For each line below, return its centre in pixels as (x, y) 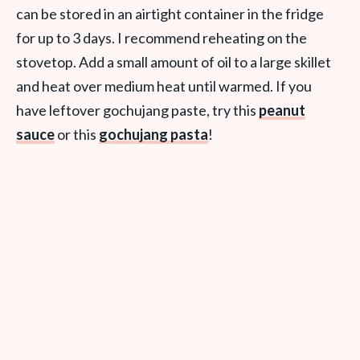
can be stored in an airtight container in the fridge (170, 14)
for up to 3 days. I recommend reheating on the (162, 38)
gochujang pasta (153, 135)
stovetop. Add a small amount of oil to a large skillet (174, 62)
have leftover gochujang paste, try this (137, 110)
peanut (282, 110)
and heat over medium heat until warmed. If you (164, 86)
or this (77, 135)
